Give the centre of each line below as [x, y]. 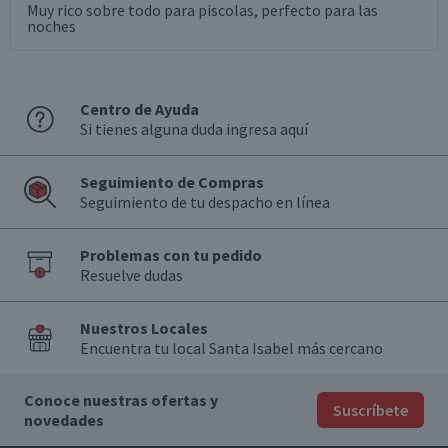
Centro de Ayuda [139, 109]
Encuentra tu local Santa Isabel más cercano [231, 348]
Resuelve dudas [131, 275]
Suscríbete [370, 410]
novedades [64, 420]
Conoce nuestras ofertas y [121, 400]
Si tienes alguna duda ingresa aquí [194, 129]
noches [51, 26]
